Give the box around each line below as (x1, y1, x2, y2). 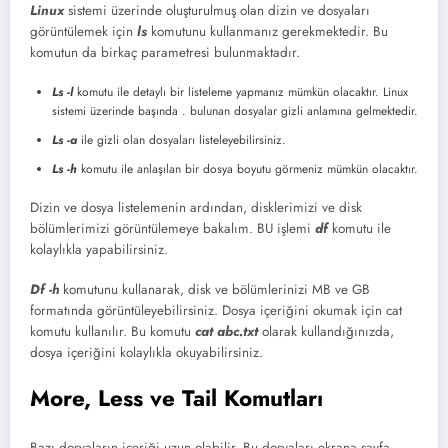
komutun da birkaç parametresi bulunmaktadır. (30, 43, 300, 63)
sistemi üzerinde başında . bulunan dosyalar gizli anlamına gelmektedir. (52, 101, 418, 120)
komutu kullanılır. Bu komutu (30, 321, 195, 341)
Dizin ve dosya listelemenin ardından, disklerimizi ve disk (30, 197, 362, 217)
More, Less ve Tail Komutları (30, 381, 323, 414)
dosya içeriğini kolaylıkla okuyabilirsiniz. (30, 342, 263, 362)
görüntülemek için (30, 22, 137, 42)
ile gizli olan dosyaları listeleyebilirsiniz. (77, 130, 286, 149)
